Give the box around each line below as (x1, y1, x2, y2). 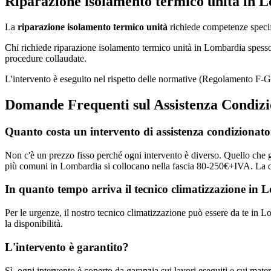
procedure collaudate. (5, 53, 87, 64)
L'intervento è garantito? (5, 240, 129, 253)
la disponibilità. (5, 218, 63, 229)
